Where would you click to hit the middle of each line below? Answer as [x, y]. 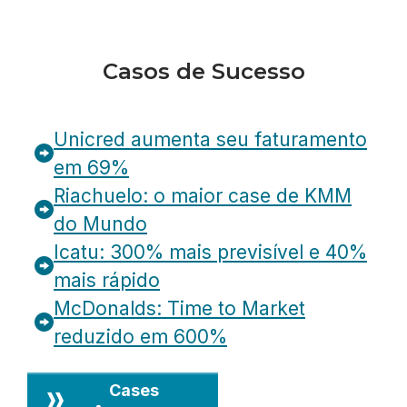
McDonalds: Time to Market [179, 308]
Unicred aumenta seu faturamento [210, 139]
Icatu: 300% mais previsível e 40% [210, 252]
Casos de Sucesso [203, 71]
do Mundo [100, 223]
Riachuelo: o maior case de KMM [203, 195]
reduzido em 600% [140, 336]
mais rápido [107, 280]
